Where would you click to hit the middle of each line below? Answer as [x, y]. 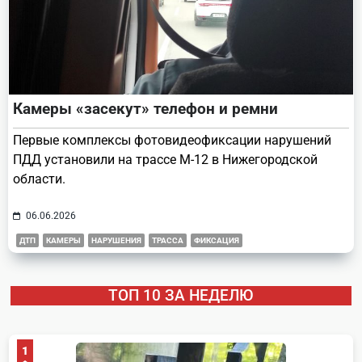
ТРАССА [168, 240]
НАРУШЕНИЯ [116, 240]
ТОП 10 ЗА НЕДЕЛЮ [181, 295]
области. [39, 179]
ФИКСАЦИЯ [217, 240]
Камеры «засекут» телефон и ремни [145, 108]
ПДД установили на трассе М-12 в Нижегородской [165, 159]
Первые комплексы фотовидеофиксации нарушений [172, 140]
